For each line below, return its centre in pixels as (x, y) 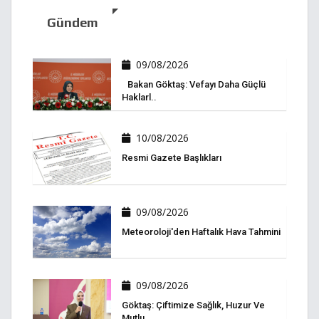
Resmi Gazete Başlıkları (172, 158)
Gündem (73, 23)
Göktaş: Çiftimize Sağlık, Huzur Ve (193, 305)
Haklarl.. (139, 98)
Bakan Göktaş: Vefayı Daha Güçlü (194, 85)
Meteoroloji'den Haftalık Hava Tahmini (201, 231)
